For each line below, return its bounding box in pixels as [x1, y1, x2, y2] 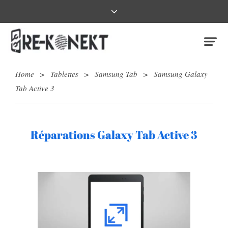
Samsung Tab [95, 69, 137, 79]
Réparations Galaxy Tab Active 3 [31, 127, 197, 142]
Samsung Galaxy [154, 69, 208, 79]
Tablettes [50, 69, 78, 79]
